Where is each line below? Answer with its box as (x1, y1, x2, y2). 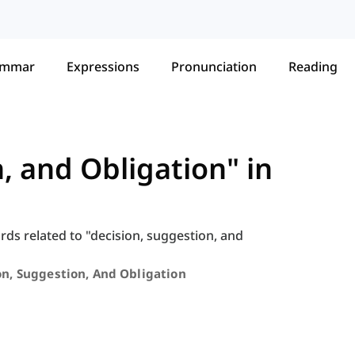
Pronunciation (171, 57, 257, 75)
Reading (288, 57, 338, 75)
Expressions (67, 57, 139, 75)
